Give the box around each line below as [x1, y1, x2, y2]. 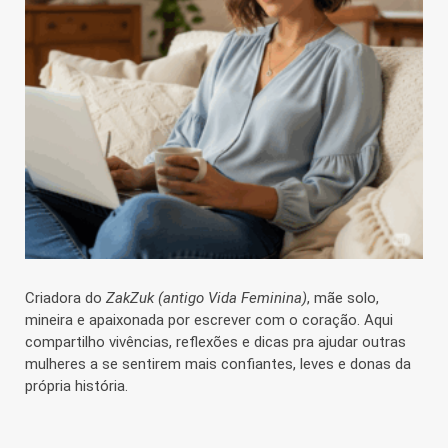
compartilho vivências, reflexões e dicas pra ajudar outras [25, 332, 406, 351]
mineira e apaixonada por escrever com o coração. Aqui [25, 310, 393, 329]
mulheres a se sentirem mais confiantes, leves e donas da [25, 354, 411, 373]
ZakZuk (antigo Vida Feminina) [106, 288, 307, 307]
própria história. [25, 376, 128, 395]
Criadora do [25, 288, 106, 307]
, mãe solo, [307, 288, 379, 307]
